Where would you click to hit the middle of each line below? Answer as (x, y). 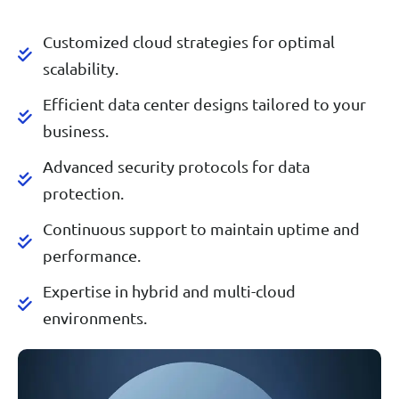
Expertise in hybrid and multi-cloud (169, 290)
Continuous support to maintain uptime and (201, 228)
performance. (91, 255)
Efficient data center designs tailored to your (204, 103)
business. (75, 130)
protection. (83, 192)
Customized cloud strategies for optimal (188, 41)
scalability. (80, 68)
